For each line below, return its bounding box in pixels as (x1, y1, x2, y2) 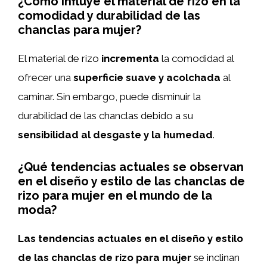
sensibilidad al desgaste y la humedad (18, 129, 213, 141)
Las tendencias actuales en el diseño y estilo (18, 232, 243, 244)
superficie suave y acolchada (73, 72, 221, 83)
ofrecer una (18, 72, 73, 83)
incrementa (101, 52, 159, 64)
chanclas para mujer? (18, 23, 141, 37)
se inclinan (191, 251, 240, 263)
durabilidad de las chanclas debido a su (18, 110, 193, 122)
